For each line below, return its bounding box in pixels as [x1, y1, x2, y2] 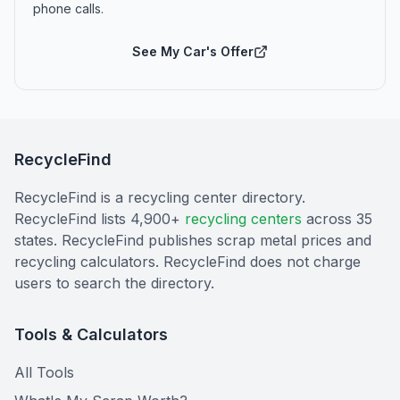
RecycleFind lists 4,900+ [14, 210, 180, 228]
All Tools [14, 363, 74, 381]
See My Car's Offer [132, 44, 254, 59]
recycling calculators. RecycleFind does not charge [14, 253, 361, 271]
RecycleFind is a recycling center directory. [14, 188, 305, 206]
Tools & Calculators [14, 325, 168, 344]
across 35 [306, 210, 372, 228]
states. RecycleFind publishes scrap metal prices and [14, 231, 371, 249]
